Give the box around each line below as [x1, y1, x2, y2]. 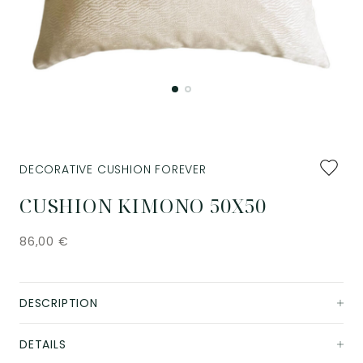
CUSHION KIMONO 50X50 [19, 192, 267, 220]
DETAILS [19, 336, 66, 353]
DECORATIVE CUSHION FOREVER [19, 161, 207, 178]
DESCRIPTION [19, 295, 98, 312]
